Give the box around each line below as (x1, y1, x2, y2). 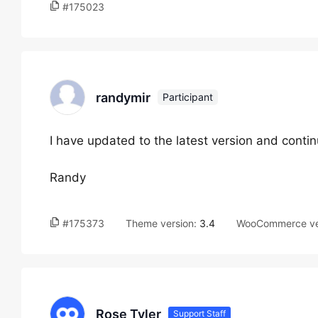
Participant (163, 91, 213, 103)
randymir (96, 89, 150, 105)
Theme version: (126, 217, 199, 229)
